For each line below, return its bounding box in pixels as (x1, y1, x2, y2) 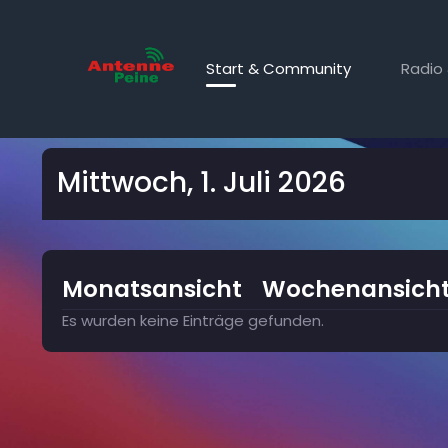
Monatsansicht (62, 273, 242, 305)
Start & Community (206, 58, 352, 79)
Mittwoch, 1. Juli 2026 (57, 163, 346, 202)
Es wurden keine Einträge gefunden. (62, 310, 324, 331)
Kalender (62, 99, 125, 117)
